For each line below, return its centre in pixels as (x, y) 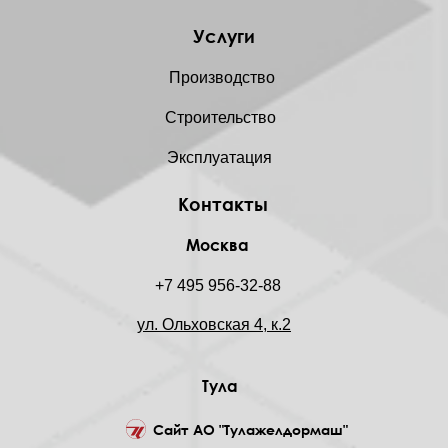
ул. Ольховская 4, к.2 (214, 324)
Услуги (224, 35)
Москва (217, 245)
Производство (222, 77)
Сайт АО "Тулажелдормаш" (250, 429)
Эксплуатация (219, 157)
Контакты (223, 203)
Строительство (220, 117)
